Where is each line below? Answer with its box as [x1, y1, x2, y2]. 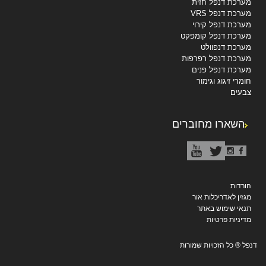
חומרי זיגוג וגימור [197, 77, 251, 86]
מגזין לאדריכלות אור [192, 193, 251, 202]
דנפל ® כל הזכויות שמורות [180, 241, 257, 250]
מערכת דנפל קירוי [192, 20, 251, 30]
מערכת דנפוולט [201, 43, 251, 52]
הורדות [230, 182, 251, 191]
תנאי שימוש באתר [197, 204, 251, 213]
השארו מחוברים [172, 118, 245, 131]
